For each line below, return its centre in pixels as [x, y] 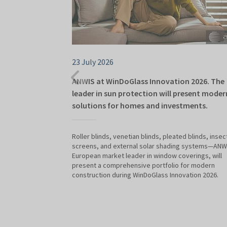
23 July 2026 [93, 62]
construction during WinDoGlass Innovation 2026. [145, 175]
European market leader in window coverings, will [147, 156]
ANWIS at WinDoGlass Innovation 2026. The [148, 81]
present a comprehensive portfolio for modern [143, 165]
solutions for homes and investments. [140, 106]
